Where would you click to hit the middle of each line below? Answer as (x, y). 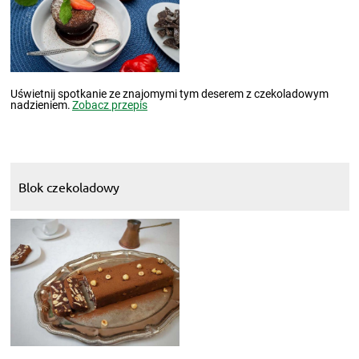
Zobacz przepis (110, 105)
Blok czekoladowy (69, 187)
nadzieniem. (40, 105)
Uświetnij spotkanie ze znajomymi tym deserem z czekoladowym (169, 94)
